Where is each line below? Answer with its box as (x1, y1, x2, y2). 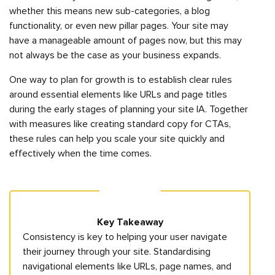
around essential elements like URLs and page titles (9, 90, 227, 99)
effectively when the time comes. (9, 149, 152, 158)
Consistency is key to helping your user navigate (23, 232, 227, 242)
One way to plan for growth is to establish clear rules (9, 75, 232, 85)
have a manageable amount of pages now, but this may (9, 36, 242, 45)
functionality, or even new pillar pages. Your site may (9, 21, 228, 31)
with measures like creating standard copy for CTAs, (9, 119, 231, 129)
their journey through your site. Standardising (23, 247, 211, 257)
